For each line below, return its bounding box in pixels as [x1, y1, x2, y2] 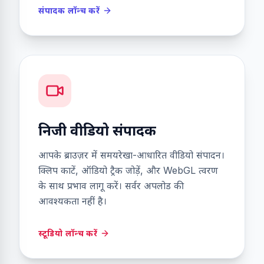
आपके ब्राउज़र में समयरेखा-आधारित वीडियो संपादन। [38, 149, 225, 161]
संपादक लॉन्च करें [38, 5, 100, 15]
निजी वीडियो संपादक [38, 122, 156, 139]
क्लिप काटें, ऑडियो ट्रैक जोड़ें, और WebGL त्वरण [38, 164, 218, 176]
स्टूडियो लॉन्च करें [38, 228, 98, 238]
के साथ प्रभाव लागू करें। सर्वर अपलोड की [38, 180, 184, 192]
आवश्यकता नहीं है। [38, 195, 107, 207]
